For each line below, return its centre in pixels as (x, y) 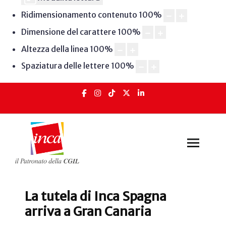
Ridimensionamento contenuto (79, 15)
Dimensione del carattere (68, 32)
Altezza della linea (54, 49)
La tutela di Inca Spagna (96, 196)
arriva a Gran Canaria (88, 212)
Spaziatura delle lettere (65, 66)
